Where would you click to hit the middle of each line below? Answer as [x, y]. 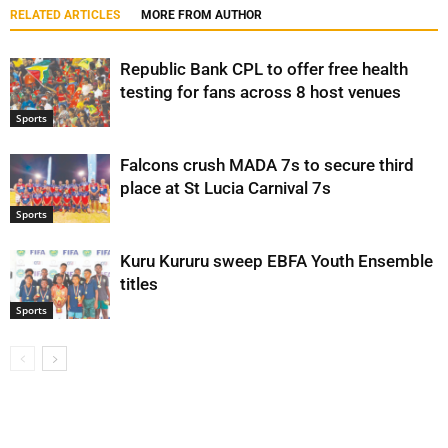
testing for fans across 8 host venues [260, 91]
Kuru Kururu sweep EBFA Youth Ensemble [276, 260]
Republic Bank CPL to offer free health [264, 68]
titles [139, 283]
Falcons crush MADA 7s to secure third [267, 164]
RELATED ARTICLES [65, 14]
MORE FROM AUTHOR [201, 14]
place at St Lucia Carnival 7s [225, 187]
